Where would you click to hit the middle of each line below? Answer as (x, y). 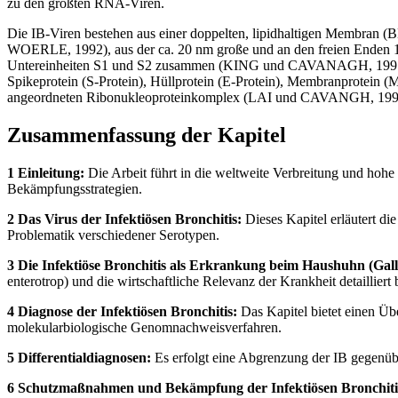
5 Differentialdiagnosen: (79, 357)
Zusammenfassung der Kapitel (147, 135)
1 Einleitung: (46, 172)
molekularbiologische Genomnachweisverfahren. (144, 327)
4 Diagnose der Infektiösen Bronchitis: (122, 311)
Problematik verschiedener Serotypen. (113, 235)
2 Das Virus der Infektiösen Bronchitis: (124, 219)
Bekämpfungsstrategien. (75, 188)
